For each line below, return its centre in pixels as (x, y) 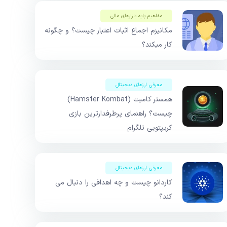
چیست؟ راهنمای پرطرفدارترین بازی (121, 114)
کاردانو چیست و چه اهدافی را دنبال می (114, 183)
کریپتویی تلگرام (150, 128)
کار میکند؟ (157, 45)
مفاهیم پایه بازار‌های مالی (136, 16)
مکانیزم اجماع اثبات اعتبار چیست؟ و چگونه (108, 31)
